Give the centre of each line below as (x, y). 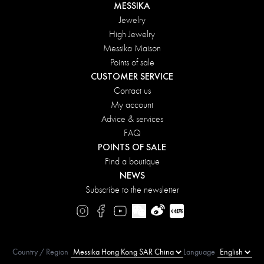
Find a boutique (132, 161)
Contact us (132, 91)
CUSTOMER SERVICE (132, 76)
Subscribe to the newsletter (132, 190)
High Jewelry (132, 34)
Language (199, 252)
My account (132, 105)
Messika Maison (132, 48)
